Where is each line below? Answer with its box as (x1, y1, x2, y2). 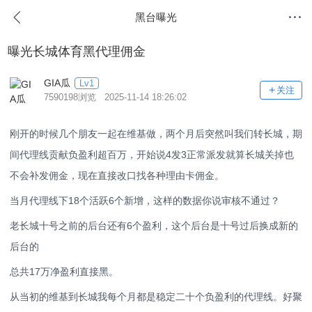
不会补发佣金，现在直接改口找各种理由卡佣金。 (10, 170, 224, 182)
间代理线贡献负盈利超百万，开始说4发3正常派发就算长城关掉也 (10, 149, 294, 161)
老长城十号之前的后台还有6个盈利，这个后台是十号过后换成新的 (10, 220, 298, 232)
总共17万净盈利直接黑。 (10, 266, 118, 278)
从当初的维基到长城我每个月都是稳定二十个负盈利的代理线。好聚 (10, 291, 302, 303)
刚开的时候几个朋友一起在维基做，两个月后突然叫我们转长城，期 (10, 128, 302, 140)
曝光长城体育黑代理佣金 (8, 45, 146, 59)
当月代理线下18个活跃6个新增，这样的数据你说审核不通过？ (10, 195, 280, 207)
